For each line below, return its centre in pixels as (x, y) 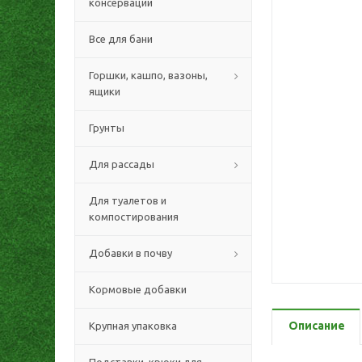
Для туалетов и (128, 200)
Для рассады (122, 164)
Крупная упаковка (133, 326)
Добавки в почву (130, 253)
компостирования (134, 217)
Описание (317, 326)
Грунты (107, 128)
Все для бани (121, 39)
